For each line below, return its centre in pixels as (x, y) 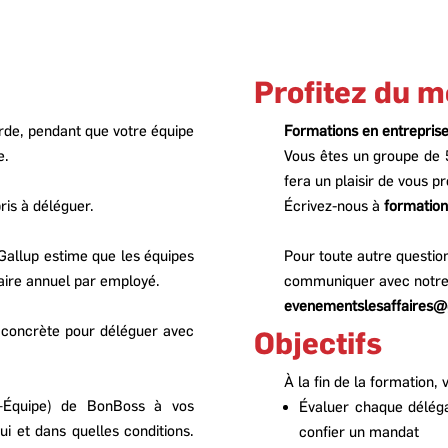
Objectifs (318, 342)
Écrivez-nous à (334, 205)
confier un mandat (359, 431)
